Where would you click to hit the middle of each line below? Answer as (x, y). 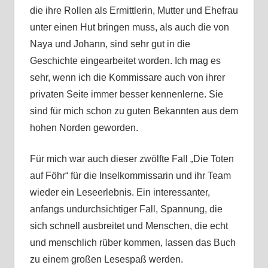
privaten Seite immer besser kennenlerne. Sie (126, 95)
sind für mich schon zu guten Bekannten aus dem (134, 111)
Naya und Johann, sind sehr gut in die (110, 44)
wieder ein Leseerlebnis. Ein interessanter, (120, 193)
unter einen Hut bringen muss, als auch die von (129, 28)
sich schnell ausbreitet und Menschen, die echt (129, 226)
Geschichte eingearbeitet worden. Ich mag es (125, 61)
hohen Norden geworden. (84, 128)
